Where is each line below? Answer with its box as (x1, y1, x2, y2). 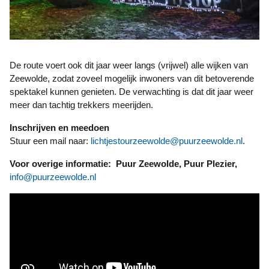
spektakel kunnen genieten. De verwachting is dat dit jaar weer (10, 86, 253, 97)
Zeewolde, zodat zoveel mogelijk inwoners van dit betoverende (10, 73, 254, 83)
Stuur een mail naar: (10, 136, 91, 146)
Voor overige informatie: (15, 159, 116, 169)
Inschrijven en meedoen (12, 122, 109, 133)
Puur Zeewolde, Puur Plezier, (116, 159, 237, 169)
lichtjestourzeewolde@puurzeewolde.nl (91, 136, 243, 146)
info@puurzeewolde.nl (10, 172, 96, 182)
